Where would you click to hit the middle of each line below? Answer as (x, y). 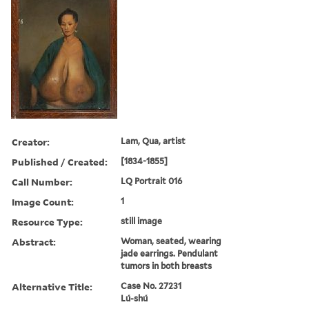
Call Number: (42, 181)
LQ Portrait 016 (152, 181)
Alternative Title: (52, 286)
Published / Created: (60, 161)
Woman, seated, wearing (171, 241)
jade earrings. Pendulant (170, 253)
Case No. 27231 (151, 286)
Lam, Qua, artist (153, 141)
